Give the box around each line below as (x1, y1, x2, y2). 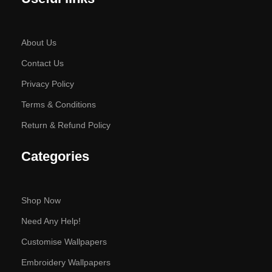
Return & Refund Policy (21, 120, 110, 131)
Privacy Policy (21, 79, 74, 89)
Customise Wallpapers (21, 237, 107, 247)
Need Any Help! (21, 216, 81, 226)
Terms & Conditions (21, 100, 96, 110)
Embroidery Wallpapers (21, 257, 110, 268)
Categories (21, 149, 89, 165)
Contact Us (21, 58, 64, 69)
